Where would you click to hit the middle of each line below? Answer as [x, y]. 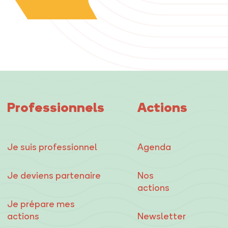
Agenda [154, 147]
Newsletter [162, 216]
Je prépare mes [41, 204]
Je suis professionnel [52, 147]
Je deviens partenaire [54, 175]
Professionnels [55, 107]
